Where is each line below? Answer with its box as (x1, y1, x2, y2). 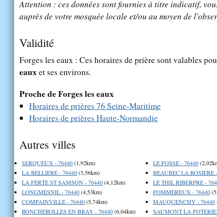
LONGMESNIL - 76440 (22, 187, 79, 196)
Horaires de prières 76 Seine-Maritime (29, 100, 161, 111)
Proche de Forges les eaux (19, 87, 114, 100)
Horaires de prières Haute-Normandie (29, 112, 158, 124)
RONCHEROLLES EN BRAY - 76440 (22, 207, 113, 215)
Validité (19, 35, 54, 50)
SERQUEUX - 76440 (22, 158, 73, 167)
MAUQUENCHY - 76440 (153, 197, 215, 205)
